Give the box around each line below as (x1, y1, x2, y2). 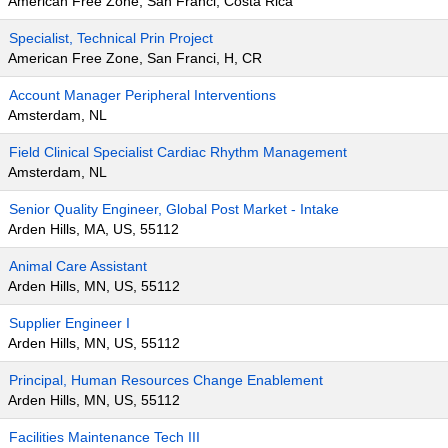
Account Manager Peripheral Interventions (9, 87, 276, 103)
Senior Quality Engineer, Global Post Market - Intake (9, 201, 339, 217)
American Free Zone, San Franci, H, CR (8, 50, 262, 66)
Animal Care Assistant (9, 258, 147, 274)
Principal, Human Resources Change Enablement (9, 372, 323, 388)
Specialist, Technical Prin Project (9, 30, 213, 46)
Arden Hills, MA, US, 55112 (8, 221, 179, 237)
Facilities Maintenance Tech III (9, 429, 200, 445)
